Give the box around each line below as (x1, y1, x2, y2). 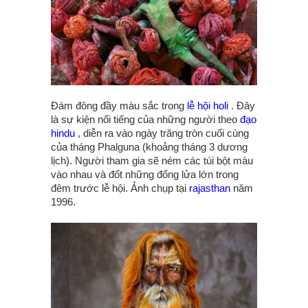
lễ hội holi (187, 100, 228, 112)
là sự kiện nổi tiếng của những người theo (51, 113, 240, 126)
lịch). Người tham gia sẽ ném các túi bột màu (51, 155, 253, 167)
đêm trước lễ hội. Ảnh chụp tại (51, 182, 189, 195)
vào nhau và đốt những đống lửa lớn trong (51, 168, 239, 181)
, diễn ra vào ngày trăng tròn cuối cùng (75, 127, 249, 140)
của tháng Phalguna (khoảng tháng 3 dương (51, 141, 247, 153)
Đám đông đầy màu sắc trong (51, 100, 187, 112)
